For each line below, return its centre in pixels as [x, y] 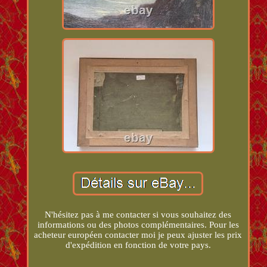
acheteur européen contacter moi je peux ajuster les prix [138, 235]
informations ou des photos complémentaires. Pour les [138, 224]
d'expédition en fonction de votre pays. [138, 245]
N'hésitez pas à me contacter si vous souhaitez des [138, 214]
